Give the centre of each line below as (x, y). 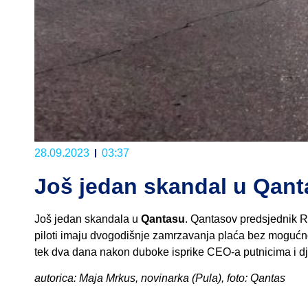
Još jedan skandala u (88, 219)
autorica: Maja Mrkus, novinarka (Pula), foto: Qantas (160, 278)
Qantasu (163, 219)
